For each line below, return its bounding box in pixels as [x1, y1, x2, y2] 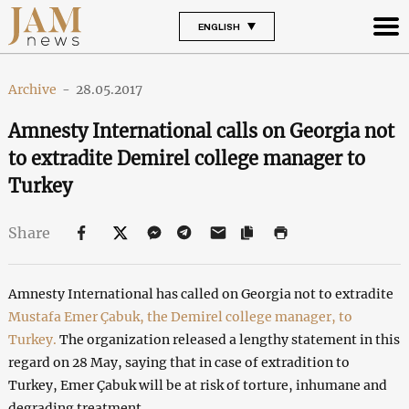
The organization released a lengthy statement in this [58, 330, 400, 348]
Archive [7, 80, 57, 98]
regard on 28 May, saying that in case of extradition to [7, 353, 350, 371]
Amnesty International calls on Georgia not [7, 119, 394, 142]
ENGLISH [197, 20, 240, 32]
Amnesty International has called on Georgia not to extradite [7, 285, 393, 302]
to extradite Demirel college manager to [7, 146, 365, 170]
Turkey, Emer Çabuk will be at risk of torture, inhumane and [7, 376, 387, 393]
